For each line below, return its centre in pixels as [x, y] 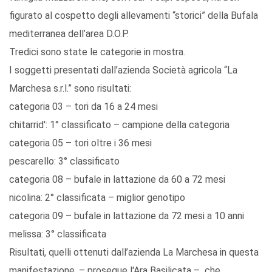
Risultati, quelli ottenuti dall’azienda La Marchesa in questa [134, 253]
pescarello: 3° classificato [64, 161]
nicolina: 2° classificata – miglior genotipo [97, 198]
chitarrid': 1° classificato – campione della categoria [119, 125]
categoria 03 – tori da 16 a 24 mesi [83, 107]
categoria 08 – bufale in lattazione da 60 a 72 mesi [117, 180]
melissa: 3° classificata [58, 234]
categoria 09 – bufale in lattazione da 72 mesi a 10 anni [127, 216]
